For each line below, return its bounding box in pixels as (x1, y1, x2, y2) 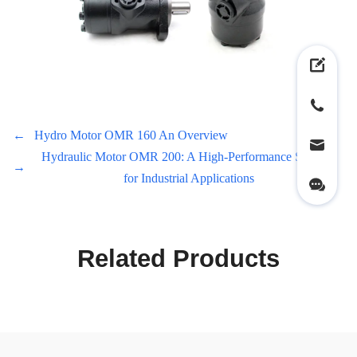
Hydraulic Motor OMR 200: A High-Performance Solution (41, 150, 337, 164)
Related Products (77, 245, 280, 273)
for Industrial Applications (124, 171, 255, 186)
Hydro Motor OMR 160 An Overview (33, 128, 228, 143)
